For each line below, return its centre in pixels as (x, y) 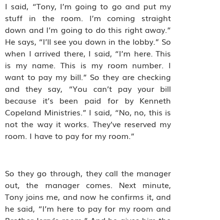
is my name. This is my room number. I (88, 65)
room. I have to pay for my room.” (71, 135)
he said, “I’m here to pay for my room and (88, 208)
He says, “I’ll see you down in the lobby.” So (88, 41)
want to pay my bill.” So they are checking (88, 76)
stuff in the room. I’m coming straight (88, 17)
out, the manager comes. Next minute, (88, 185)
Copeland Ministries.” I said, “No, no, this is (88, 112)
